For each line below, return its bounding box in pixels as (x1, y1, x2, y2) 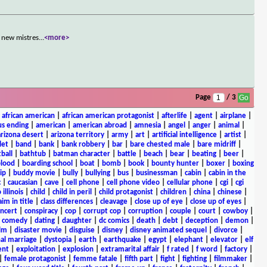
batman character (53, 150, 110, 158)
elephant (173, 235, 203, 244)
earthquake (103, 235, 141, 244)
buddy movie (13, 169, 55, 177)
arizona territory (50, 131, 104, 139)
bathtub (20, 150, 46, 158)
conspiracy (24, 207, 58, 215)
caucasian (8, 178, 38, 187)
